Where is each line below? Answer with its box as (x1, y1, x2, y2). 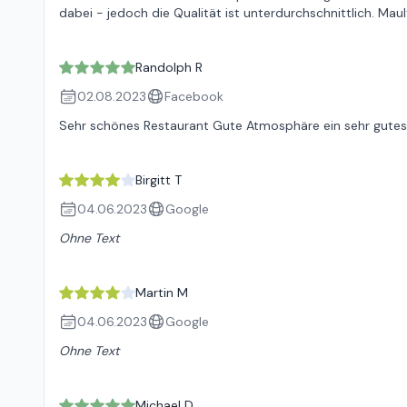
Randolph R (135, 59, 203, 75)
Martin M (135, 284, 188, 301)
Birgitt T (135, 172, 182, 188)
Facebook (164, 88, 223, 104)
